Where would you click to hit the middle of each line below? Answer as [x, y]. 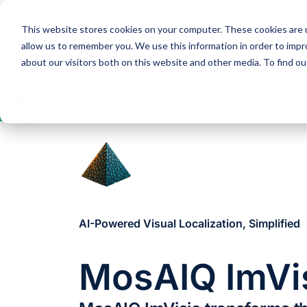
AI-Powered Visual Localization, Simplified [189, 223]
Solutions [154, 37]
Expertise [245, 37]
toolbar [25, 111]
